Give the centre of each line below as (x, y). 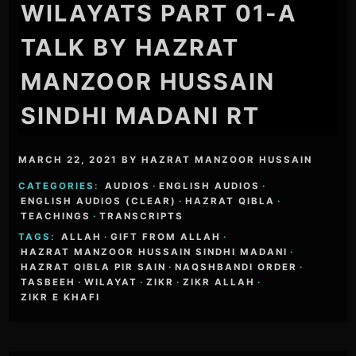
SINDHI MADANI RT (141, 115)
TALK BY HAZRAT (130, 47)
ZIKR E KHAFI (61, 297)
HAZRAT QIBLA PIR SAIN (94, 267)
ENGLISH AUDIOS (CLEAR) (99, 201)
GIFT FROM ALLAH (166, 236)
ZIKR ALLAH (219, 282)
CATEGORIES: (61, 186)
